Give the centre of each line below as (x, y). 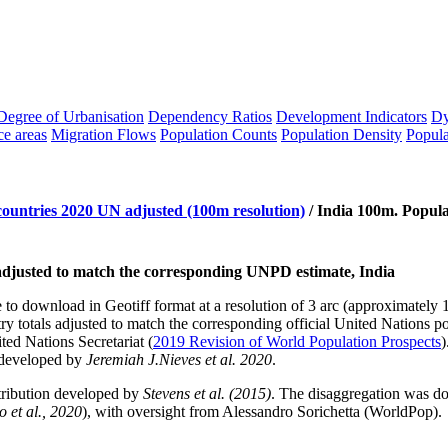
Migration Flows (103, 134)
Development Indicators (351, 116)
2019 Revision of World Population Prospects (297, 341)
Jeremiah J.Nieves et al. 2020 (179, 359)
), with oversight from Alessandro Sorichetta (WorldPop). (262, 411)
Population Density (341, 134)
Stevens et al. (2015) (207, 393)
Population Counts (218, 134)
